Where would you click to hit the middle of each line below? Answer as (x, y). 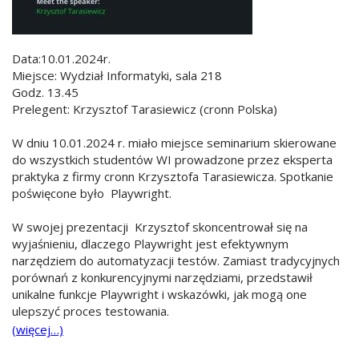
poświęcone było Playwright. (93, 193)
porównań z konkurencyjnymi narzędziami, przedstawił (162, 277)
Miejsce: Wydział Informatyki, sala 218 (117, 75)
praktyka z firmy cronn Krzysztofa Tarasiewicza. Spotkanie (173, 176)
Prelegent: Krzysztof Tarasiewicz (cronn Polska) (145, 109)
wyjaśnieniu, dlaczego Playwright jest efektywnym (150, 243)
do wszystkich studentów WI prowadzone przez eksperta (172, 159)
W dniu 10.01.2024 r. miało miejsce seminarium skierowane (174, 142)
